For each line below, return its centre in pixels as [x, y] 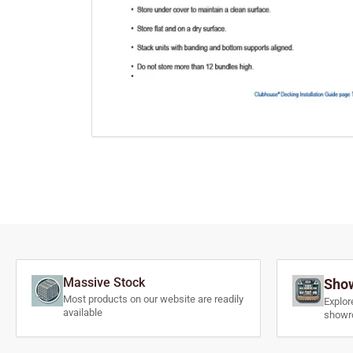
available [83, 313]
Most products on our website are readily [153, 299]
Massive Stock [104, 283]
